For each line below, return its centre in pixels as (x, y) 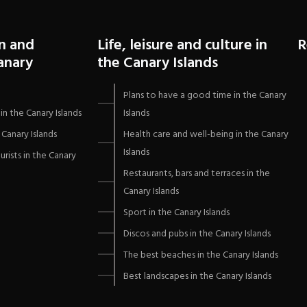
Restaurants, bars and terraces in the (196, 174)
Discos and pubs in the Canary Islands (197, 234)
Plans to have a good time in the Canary (205, 96)
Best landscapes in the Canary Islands (197, 277)
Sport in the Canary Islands (176, 213)
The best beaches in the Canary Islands (200, 256)
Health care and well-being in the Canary (206, 135)
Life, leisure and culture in (182, 46)
